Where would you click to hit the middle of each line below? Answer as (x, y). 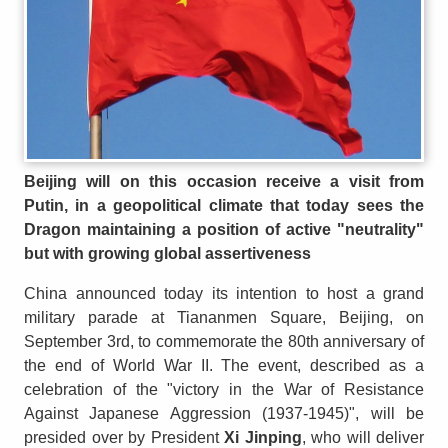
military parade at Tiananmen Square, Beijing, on (224, 318)
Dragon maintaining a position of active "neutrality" (224, 230)
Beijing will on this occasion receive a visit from (224, 182)
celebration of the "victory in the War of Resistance (224, 390)
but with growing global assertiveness (167, 254)
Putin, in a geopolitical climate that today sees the (224, 206)
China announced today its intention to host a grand (224, 294)
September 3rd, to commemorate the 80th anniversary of (224, 342)
